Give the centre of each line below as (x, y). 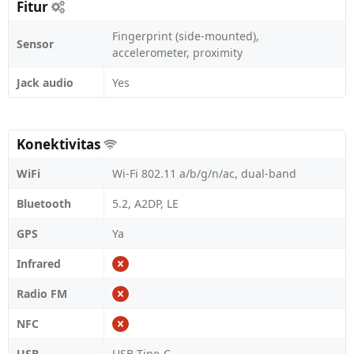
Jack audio (45, 83)
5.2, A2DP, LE (145, 203)
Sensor (35, 44)
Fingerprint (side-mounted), (186, 36)
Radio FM (42, 294)
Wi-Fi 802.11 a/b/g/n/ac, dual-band (204, 173)
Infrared (39, 264)
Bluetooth (44, 203)
